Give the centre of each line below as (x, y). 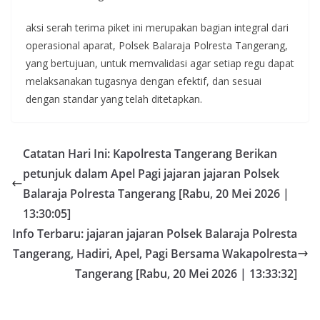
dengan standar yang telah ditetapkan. (114, 99)
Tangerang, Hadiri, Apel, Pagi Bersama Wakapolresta (155, 254)
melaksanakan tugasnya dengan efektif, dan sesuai (144, 81)
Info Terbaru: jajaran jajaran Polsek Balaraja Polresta (155, 234)
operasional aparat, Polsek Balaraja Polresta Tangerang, (157, 45)
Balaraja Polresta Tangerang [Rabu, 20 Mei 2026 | (156, 194)
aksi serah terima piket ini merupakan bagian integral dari (157, 27)
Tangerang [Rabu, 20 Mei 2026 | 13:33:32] (186, 274)
